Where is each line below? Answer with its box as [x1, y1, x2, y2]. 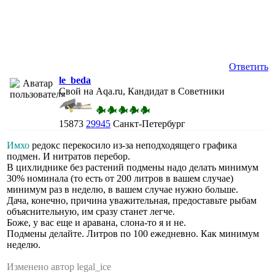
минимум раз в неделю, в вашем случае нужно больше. [7, 184, 238, 195]
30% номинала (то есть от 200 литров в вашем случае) [7, 172, 233, 184]
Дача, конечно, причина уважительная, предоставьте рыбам [7, 195, 257, 206]
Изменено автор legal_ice [7, 261, 111, 272]
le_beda [59, 74, 91, 85]
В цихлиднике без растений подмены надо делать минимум [7, 161, 258, 172]
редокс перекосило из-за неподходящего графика [29, 139, 237, 150]
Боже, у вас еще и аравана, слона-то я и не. [7, 217, 186, 228]
